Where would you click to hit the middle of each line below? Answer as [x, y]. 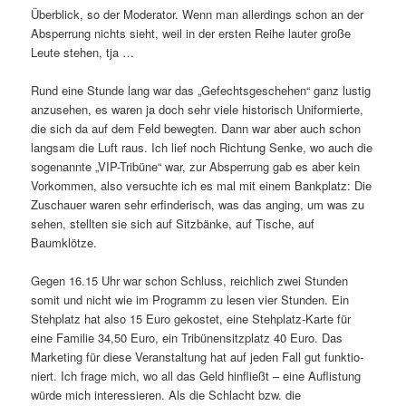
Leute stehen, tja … [83, 52]
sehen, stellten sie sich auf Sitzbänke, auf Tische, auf [173, 223]
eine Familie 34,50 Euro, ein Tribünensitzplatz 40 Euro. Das [187, 338]
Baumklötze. [64, 242]
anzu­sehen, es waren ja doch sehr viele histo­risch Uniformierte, [198, 109]
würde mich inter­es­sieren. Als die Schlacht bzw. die [166, 395]
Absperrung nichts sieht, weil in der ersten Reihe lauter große [191, 33]
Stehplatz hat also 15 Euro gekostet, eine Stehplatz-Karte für [191, 319]
